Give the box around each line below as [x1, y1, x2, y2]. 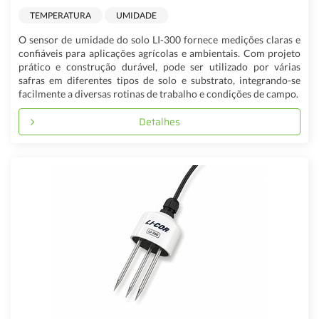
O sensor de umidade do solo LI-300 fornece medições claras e [18, 33, 301, 46]
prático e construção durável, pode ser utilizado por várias [18, 61, 301, 73]
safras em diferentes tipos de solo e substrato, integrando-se [18, 74, 301, 87]
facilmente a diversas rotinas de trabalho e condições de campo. [18, 88, 298, 100]
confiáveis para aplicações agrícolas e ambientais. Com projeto [18, 47, 301, 60]
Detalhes [139, 114, 180, 130]
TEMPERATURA [29, 9, 91, 21]
